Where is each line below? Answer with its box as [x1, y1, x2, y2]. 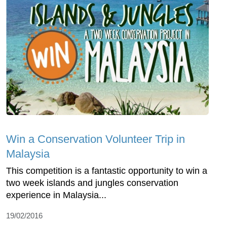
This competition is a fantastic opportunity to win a [6, 166, 207, 176]
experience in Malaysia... [6, 190, 106, 201]
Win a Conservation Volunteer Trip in [6, 133, 185, 146]
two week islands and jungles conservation [6, 178, 178, 188]
